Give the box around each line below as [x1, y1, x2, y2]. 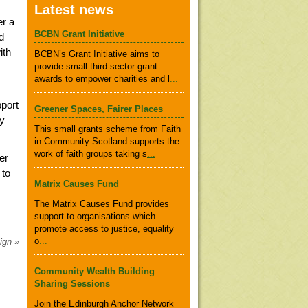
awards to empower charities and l [34, 74, 170, 84]
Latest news [34, 2, 113, 17]
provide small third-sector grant [34, 61, 157, 71]
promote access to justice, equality [34, 223, 174, 234]
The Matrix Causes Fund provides [34, 199, 169, 209]
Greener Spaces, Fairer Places [34, 104, 163, 114]
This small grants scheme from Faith [34, 124, 181, 134]
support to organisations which [34, 211, 155, 221]
